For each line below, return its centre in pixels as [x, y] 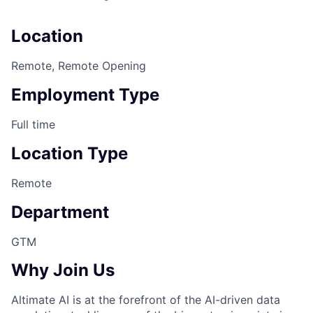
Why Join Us [63, 270]
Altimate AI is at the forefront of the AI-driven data [146, 300]
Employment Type [85, 95]
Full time [33, 124]
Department [60, 212]
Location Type [70, 153]
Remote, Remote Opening [79, 66]
